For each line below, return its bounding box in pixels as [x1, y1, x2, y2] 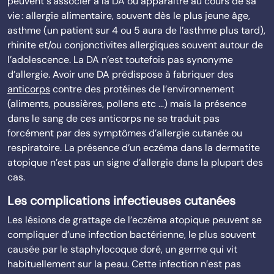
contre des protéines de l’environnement [50, 83, 234, 95]
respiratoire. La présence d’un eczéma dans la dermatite [7, 141, 260, 154]
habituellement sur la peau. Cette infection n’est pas [7, 257, 241, 270]
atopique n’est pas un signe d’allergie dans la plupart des [7, 156, 263, 169]
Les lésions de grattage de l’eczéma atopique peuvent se [7, 213, 262, 226]
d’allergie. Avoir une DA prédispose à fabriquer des [7, 68, 234, 81]
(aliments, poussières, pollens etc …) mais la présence [7, 97, 246, 110]
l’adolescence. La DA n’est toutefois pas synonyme [7, 53, 233, 66]
